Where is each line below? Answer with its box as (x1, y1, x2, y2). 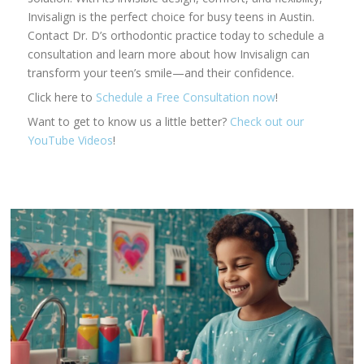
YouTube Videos (28, 132, 114, 149)
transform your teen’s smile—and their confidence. (28, 65, 295, 81)
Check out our (227, 114, 305, 130)
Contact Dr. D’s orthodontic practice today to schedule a (28, 28, 325, 44)
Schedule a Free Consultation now (96, 89, 276, 106)
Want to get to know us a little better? (28, 114, 227, 130)
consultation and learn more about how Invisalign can (28, 46, 310, 63)
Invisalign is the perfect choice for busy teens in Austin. (28, 9, 315, 25)
